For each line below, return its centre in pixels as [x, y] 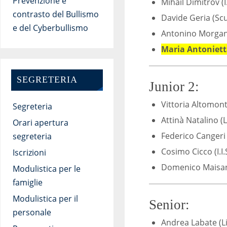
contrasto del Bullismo [55, 14]
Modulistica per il [45, 199]
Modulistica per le [46, 169]
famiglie [27, 183]
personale [32, 213]
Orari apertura [40, 123]
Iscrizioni [29, 153]
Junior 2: [174, 86]
